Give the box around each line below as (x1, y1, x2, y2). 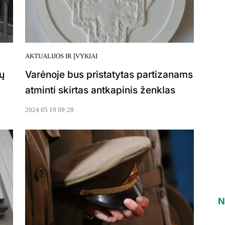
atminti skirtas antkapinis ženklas (25, 84, 175, 96)
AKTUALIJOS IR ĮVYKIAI (25, 52, 97, 60)
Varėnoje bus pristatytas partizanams (25, 69, 193, 81)
